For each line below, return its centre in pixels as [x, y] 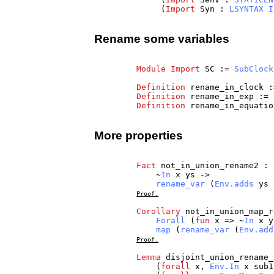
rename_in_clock [227, 87]
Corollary [159, 212]
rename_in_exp [222, 97]
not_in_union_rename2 [210, 166]
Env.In [225, 267]
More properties [139, 135]
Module [151, 69]
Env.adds [235, 184]
